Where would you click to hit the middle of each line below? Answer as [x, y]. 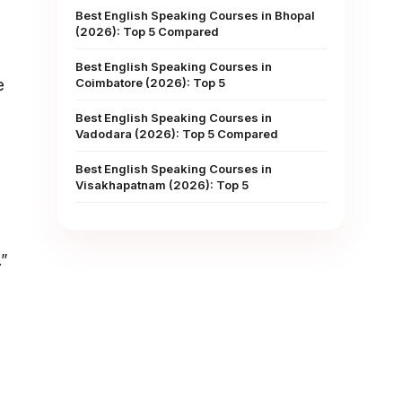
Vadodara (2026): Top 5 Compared [177, 134]
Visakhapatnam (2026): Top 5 [162, 185]
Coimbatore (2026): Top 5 [150, 83]
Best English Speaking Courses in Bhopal [195, 15]
